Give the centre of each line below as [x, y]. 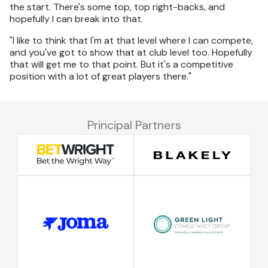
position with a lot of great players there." [100, 76]
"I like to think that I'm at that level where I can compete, [131, 40]
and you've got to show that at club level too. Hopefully [131, 52]
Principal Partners [134, 125]
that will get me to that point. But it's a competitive [121, 64]
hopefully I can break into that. [76, 19]
